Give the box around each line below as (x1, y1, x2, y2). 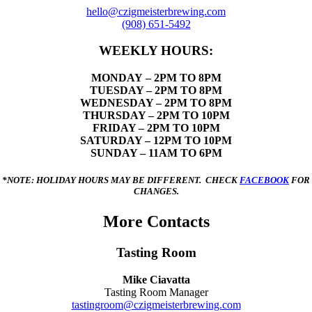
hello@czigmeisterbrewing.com (86, 5, 226, 17)
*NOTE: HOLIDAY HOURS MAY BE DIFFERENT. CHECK (2, 175, 240, 186)
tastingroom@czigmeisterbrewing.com (71, 298, 241, 311)
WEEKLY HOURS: (99, 43, 213, 58)
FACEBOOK (240, 175, 289, 186)
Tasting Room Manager (104, 286, 208, 298)
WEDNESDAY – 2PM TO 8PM (80, 96, 232, 109)
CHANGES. (133, 186, 179, 197)
